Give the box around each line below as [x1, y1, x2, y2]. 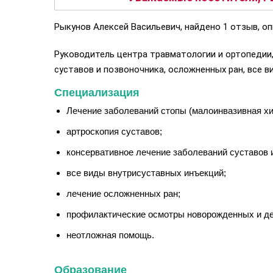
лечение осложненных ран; [66, 188, 180, 199]
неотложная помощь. [66, 230, 154, 240]
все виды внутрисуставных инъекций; [66, 168, 226, 178]
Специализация [54, 87, 140, 99]
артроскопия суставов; [66, 126, 162, 136]
